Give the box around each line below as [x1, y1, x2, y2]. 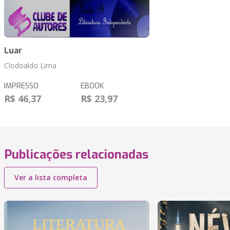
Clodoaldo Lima [4, 61, 56, 71]
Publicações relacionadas [4, 146, 148, 163]
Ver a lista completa [14, 172, 87, 183]
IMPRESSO [4, 81, 39, 91]
